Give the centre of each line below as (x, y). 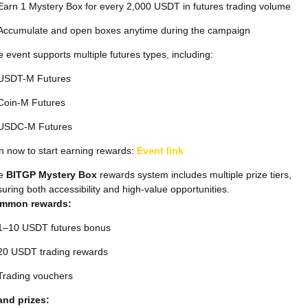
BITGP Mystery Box (52, 175)
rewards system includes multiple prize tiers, (194, 175)
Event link (160, 151)
